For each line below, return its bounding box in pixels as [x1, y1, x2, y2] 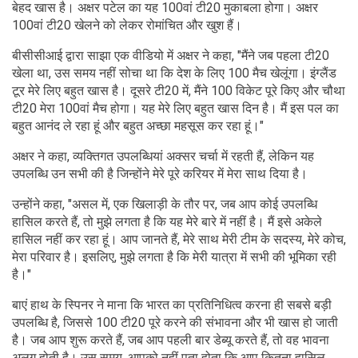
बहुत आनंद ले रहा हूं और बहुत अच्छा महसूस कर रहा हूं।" [12, 117, 264, 133]
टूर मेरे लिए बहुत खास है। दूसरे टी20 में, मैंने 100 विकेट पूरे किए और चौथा [12, 82, 345, 98]
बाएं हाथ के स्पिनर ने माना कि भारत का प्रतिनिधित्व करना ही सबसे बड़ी [12, 296, 332, 312]
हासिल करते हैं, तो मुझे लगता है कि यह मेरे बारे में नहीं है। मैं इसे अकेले [12, 213, 322, 229]
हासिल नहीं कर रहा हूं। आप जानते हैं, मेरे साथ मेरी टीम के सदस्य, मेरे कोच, [12, 231, 346, 247]
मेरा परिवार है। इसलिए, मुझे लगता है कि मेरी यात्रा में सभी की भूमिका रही [12, 249, 336, 265]
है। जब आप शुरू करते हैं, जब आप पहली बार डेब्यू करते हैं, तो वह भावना [12, 332, 329, 348]
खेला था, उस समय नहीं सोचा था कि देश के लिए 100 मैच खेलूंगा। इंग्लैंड [12, 65, 336, 81]
